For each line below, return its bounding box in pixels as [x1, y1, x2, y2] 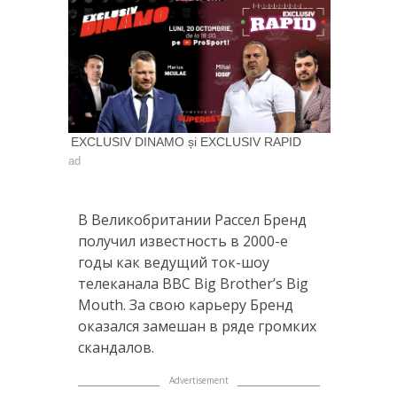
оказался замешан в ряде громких [77, 316, 316, 337]
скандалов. [77, 338, 154, 358]
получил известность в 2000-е [77, 231, 288, 252]
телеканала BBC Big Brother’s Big [77, 274, 308, 294]
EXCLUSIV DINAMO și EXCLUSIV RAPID [70, 135, 301, 150]
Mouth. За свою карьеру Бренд [77, 295, 293, 315]
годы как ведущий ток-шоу [77, 253, 269, 273]
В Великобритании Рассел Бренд [77, 210, 307, 230]
